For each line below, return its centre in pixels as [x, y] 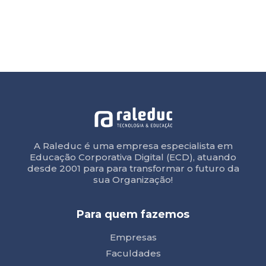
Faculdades [133, 253]
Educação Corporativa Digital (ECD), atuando [133, 157]
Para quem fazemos [133, 214]
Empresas [133, 237]
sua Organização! [133, 179]
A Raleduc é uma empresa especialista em [133, 145]
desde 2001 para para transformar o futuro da [133, 168]
